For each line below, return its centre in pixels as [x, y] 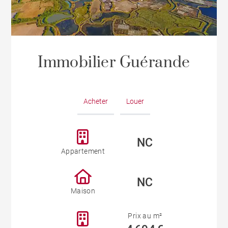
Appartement [83, 151]
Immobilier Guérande [114, 63]
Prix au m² [145, 216]
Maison [83, 191]
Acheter [96, 102]
